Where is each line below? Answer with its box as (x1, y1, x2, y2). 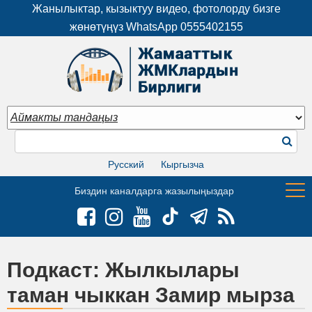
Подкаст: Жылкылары (7, 258, 240, 281)
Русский (108, 158, 144, 170)
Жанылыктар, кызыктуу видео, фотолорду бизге (31, 3, 281, 15)
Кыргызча (161, 158, 204, 170)
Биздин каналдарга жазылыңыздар (75, 185, 234, 196)
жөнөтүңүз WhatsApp (69, 21, 180, 33)
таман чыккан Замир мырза (7, 283, 295, 306)
